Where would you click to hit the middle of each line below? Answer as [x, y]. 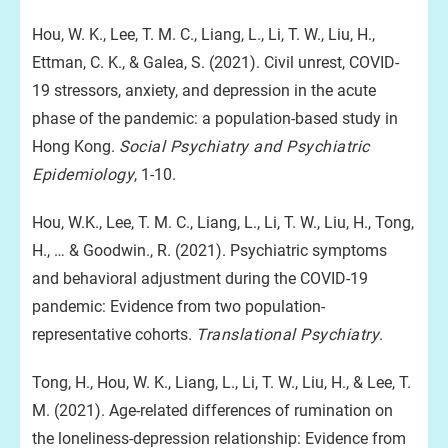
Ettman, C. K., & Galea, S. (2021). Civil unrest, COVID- [215, 62]
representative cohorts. [114, 334]
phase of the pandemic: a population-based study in [215, 118]
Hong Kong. [75, 146]
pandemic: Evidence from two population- [178, 306]
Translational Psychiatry [287, 334]
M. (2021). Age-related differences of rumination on [212, 410]
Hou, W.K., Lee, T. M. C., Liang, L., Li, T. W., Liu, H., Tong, [223, 222]
